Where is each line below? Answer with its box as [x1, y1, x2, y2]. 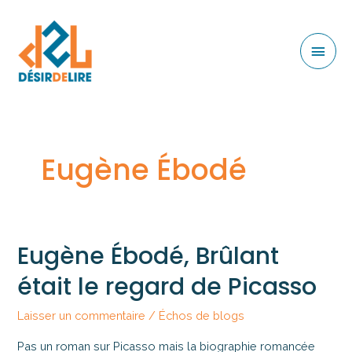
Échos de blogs [159, 309, 245, 323]
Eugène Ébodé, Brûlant [17, 240, 280, 273]
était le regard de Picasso [17, 270, 317, 304]
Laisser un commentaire [17, 309, 146, 323]
